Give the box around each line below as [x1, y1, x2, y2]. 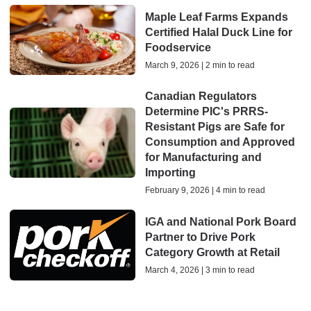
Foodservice [144, 41, 211, 53]
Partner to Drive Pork [144, 231, 255, 244]
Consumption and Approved [144, 136, 295, 149]
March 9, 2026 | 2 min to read [144, 60, 255, 70]
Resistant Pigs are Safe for [144, 121, 285, 133]
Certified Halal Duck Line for [144, 26, 292, 38]
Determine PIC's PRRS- [144, 106, 268, 118]
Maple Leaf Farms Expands [144, 10, 288, 23]
